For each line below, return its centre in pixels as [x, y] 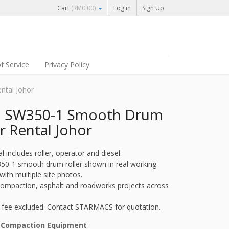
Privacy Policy [67, 65]
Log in [122, 8]
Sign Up [153, 8]
